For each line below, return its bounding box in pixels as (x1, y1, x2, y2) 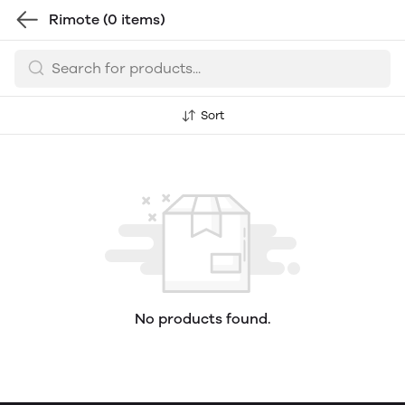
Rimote (49, 11, 103, 28)
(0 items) (103, 11, 165, 28)
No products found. (134, 310, 271, 327)
